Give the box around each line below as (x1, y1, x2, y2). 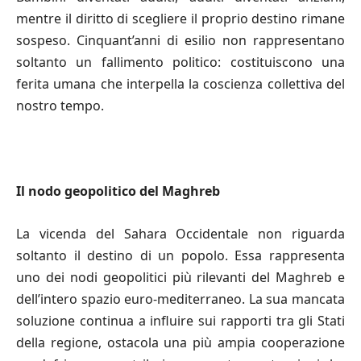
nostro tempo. (16, 96, 104, 114)
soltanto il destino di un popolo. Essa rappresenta (16, 246, 345, 264)
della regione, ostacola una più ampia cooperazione (16, 333, 345, 351)
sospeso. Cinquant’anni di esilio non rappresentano (16, 31, 345, 49)
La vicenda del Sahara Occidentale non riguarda (16, 224, 345, 243)
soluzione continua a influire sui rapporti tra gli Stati (16, 311, 345, 330)
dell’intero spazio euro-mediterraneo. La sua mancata (16, 289, 345, 308)
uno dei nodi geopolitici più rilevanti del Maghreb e (16, 268, 345, 286)
